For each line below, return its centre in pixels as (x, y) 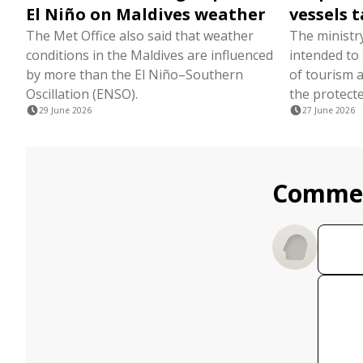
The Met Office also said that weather (140, 36)
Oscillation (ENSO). (82, 94)
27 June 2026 (329, 110)
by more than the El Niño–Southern (135, 75)
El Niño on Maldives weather (146, 14)
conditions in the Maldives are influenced (149, 55)
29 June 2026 (65, 110)
